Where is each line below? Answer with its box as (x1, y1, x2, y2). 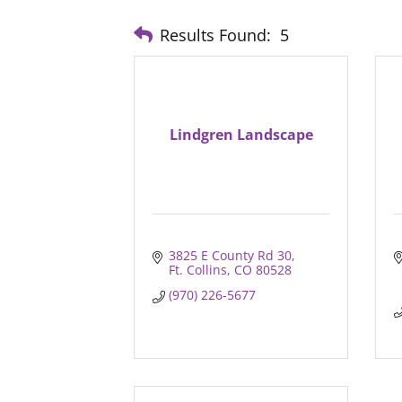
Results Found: (160, 23, 272, 46)
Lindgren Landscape (169, 125, 313, 145)
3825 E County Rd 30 (168, 247, 292, 265)
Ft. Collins (168, 261, 227, 279)
